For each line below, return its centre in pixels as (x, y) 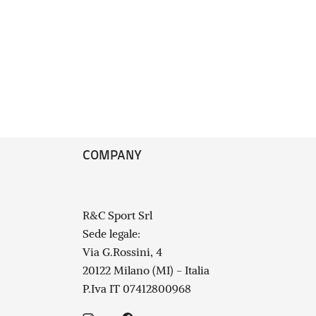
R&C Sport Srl (117, 215)
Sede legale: (111, 233)
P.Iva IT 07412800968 (137, 288)
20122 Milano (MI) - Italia (146, 270)
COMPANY (112, 156)
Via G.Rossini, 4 (122, 251)
